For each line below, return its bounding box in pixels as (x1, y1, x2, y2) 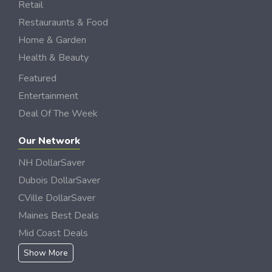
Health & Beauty (18, 51, 89, 64)
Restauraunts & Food (18, 16, 108, 29)
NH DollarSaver (18, 156, 85, 169)
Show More (24, 247, 68, 259)
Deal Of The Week (18, 107, 98, 120)
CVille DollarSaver (18, 191, 95, 205)
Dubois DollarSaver (18, 174, 100, 187)
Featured (18, 72, 56, 85)
